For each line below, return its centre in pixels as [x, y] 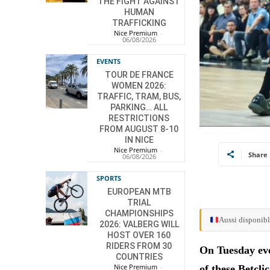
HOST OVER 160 [139, 235]
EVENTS [109, 61]
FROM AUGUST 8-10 [139, 129]
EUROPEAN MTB [139, 192]
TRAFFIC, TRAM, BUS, [139, 97]
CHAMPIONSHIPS [139, 214]
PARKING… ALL [139, 108]
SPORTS [109, 178]
